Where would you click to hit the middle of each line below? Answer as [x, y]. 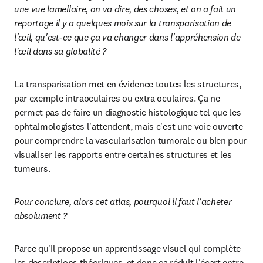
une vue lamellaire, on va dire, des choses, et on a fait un [125, 9]
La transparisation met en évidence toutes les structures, [128, 84]
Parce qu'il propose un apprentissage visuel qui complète [128, 248]
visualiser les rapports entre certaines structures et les [123, 154]
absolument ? [42, 215]
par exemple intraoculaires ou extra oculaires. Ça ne [117, 98]
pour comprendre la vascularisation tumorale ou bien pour [131, 140]
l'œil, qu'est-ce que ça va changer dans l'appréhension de [127, 37]
